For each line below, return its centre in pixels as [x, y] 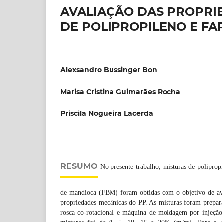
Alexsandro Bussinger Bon [109, 70]
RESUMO [79, 166]
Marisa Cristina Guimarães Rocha [120, 91]
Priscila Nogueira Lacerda [107, 113]
